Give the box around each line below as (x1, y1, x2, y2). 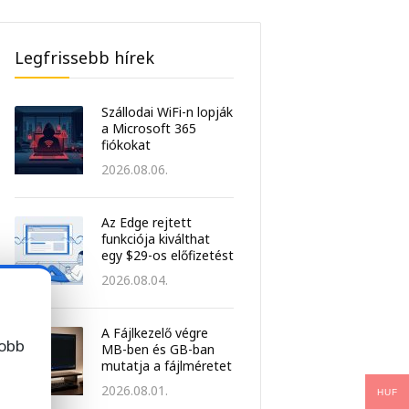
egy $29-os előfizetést (101, 246, 234, 265)
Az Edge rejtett (101, 214, 192, 232)
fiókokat (101, 136, 151, 154)
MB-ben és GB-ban (101, 341, 215, 359)
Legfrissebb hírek (15, 47, 154, 69)
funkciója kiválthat (101, 230, 210, 248)
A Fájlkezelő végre (101, 324, 208, 342)
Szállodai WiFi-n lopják (101, 103, 233, 121)
